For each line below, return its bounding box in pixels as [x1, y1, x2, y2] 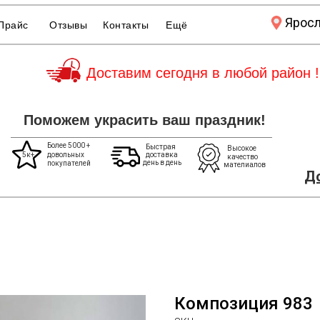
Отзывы [49, 19, 87, 31]
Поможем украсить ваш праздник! [24, 112, 266, 128]
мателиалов [224, 161, 266, 169]
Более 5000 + [47, 141, 90, 149]
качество [227, 153, 258, 161]
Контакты [103, 19, 149, 31]
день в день [143, 159, 181, 166]
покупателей [47, 159, 91, 167]
